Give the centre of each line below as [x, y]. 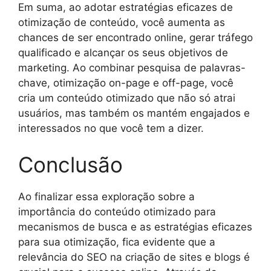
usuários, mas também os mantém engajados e [134, 113]
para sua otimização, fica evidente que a [117, 242]
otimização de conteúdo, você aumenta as [122, 22]
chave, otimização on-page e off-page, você [126, 83]
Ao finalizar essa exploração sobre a [106, 196]
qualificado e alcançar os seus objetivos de [123, 53]
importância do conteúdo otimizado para [117, 211]
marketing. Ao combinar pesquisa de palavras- [132, 68]
